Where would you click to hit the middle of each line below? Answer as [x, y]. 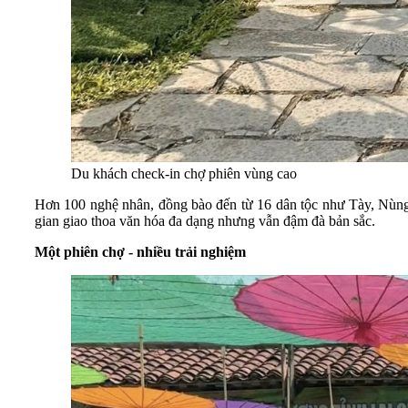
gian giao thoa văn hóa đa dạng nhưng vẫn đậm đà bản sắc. [205, 221]
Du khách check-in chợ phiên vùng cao [184, 174]
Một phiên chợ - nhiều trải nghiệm [140, 252]
